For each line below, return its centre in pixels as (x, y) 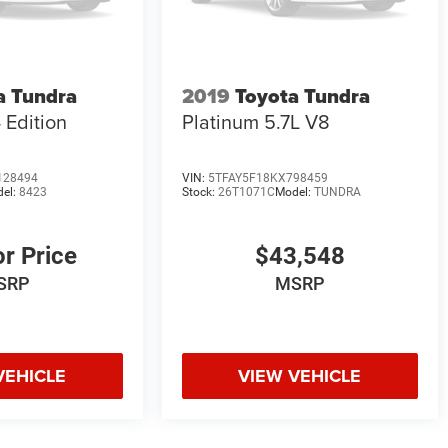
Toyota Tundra (302, 96)
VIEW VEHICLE (300, 375)
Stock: (199, 191)
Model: (294, 191)
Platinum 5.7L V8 (255, 122)
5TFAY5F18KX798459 (267, 177)
